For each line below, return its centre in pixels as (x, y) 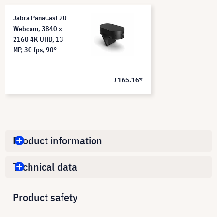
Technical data (45, 167)
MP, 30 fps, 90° (35, 50)
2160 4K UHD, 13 (38, 39)
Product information (57, 140)
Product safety (45, 197)
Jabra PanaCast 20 (40, 18)
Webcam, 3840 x (38, 28)
